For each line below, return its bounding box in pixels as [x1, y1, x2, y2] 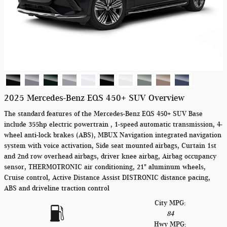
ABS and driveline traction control [4, 184, 109, 192]
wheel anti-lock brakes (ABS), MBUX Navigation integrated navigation [4, 131, 221, 139]
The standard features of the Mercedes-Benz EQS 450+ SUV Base [4, 110, 203, 118]
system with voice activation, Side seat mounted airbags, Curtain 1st [4, 142, 216, 149]
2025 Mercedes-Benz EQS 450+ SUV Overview [4, 93, 184, 103]
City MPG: [155, 199, 186, 207]
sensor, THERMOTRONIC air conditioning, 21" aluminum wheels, [4, 163, 206, 171]
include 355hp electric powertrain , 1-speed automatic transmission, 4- [4, 121, 222, 128]
